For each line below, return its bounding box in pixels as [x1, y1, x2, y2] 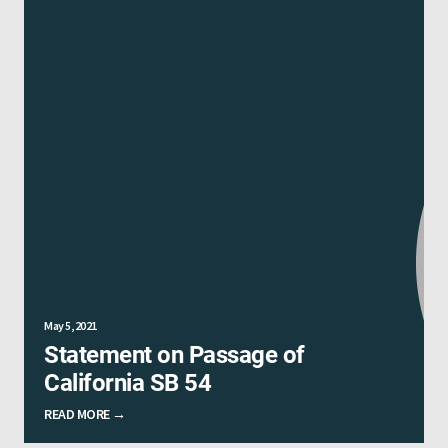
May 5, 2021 [44, 317, 97, 333]
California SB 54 [44, 368, 211, 397]
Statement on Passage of [44, 340, 305, 369]
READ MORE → [44, 404, 126, 423]
